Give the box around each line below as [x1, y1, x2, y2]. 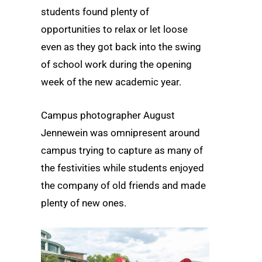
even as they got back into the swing [41, 41, 201, 53]
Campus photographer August [41, 109, 175, 122]
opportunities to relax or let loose [41, 23, 188, 35]
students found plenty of [41, 6, 149, 18]
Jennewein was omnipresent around [41, 127, 200, 139]
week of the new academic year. [41, 76, 181, 88]
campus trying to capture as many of [41, 144, 203, 157]
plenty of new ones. [41, 197, 126, 209]
